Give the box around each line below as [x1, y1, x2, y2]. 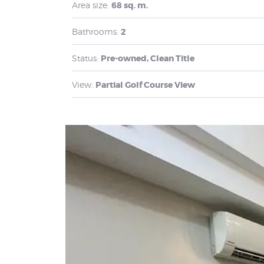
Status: [72, 52, 98, 63]
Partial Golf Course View [95, 79, 195, 90]
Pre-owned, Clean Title [101, 52, 194, 64]
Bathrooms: [72, 26, 118, 37]
